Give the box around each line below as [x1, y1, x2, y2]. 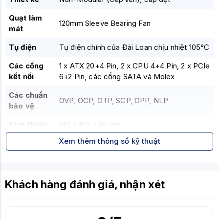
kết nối [9, 72, 34, 81]
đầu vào [9, 149, 39, 158]
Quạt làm [9, 13, 43, 22]
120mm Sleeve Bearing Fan [59, 19, 151, 28]
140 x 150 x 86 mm [59, 120, 122, 129]
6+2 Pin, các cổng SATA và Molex [59, 72, 175, 81]
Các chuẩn [9, 90, 48, 100]
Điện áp [9, 138, 37, 148]
